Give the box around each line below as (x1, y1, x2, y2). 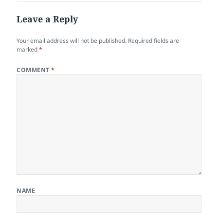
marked (17, 45, 39, 54)
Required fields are (128, 36, 180, 45)
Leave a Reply (17, 13, 78, 25)
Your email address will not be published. (17, 36, 127, 45)
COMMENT (17, 66, 52, 74)
